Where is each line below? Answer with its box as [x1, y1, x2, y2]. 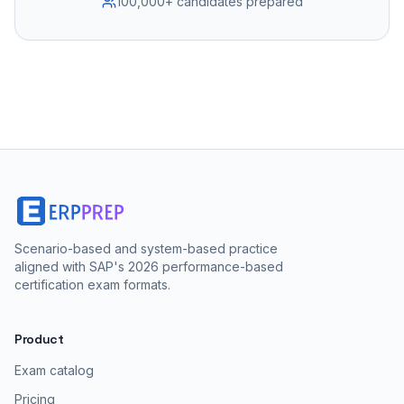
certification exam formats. [14, 277, 170, 292]
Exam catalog [14, 363, 94, 378]
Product [14, 331, 64, 347]
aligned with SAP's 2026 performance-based [14, 259, 283, 274]
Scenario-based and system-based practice [14, 241, 278, 256]
